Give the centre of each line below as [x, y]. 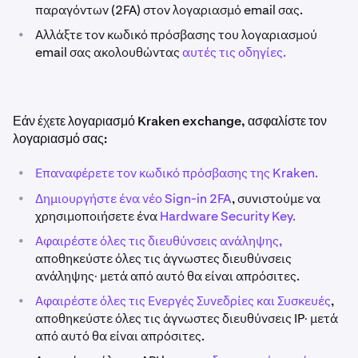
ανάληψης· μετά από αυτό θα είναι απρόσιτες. [167, 276]
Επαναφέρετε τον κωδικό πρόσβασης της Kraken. [177, 173]
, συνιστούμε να [276, 199]
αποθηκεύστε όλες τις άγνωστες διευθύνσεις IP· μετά [187, 318]
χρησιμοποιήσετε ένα [97, 216]
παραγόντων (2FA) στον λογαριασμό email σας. [169, 10]
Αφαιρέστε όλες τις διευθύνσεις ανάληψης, [159, 241]
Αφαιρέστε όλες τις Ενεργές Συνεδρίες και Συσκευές [183, 301]
